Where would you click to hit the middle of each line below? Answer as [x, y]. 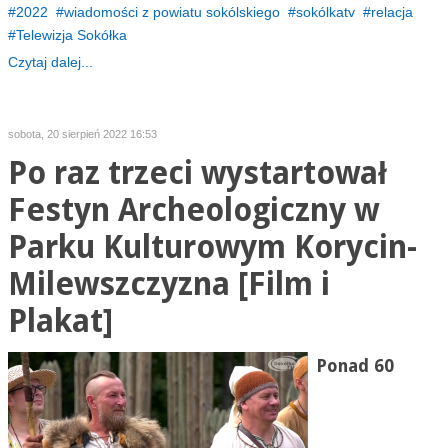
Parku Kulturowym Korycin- [212, 247]
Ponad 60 [354, 366]
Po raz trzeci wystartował [197, 173]
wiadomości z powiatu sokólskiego [171, 12]
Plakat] [60, 321]
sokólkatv [325, 12]
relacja [391, 12]
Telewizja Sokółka [71, 35]
